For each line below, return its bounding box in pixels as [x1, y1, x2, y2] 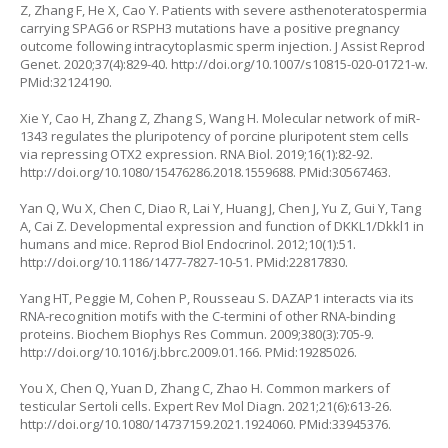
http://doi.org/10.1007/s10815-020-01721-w [171, 55, 425, 73]
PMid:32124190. [20, 73, 112, 91]
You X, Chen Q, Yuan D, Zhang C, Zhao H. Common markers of [20, 379, 390, 397]
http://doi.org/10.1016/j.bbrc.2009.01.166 [20, 343, 259, 361]
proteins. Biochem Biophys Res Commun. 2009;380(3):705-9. [20, 325, 374, 343]
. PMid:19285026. [259, 343, 357, 361]
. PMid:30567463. [293, 163, 391, 181]
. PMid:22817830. [250, 253, 348, 271]
